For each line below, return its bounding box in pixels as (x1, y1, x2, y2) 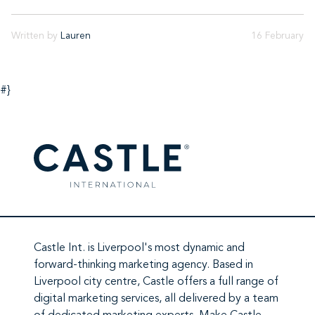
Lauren (60, 31, 91, 41)
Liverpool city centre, (34, 276, 143, 288)
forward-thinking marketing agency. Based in (34, 259, 253, 271)
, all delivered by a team (159, 293, 278, 305)
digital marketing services (34, 293, 159, 305)
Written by (11, 31, 60, 41)
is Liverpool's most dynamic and (85, 243, 245, 255)
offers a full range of (174, 276, 278, 288)
